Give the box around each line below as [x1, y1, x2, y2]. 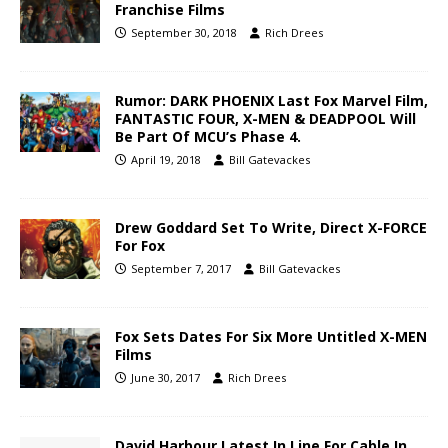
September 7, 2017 [131, 261, 231, 277]
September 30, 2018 [131, 25, 237, 41]
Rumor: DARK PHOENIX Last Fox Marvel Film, [115, 91, 428, 111]
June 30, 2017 [131, 370, 200, 386]
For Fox [115, 236, 165, 256]
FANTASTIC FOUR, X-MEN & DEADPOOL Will [115, 109, 416, 129]
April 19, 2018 [131, 152, 201, 168]
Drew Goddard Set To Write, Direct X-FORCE [115, 218, 427, 238]
